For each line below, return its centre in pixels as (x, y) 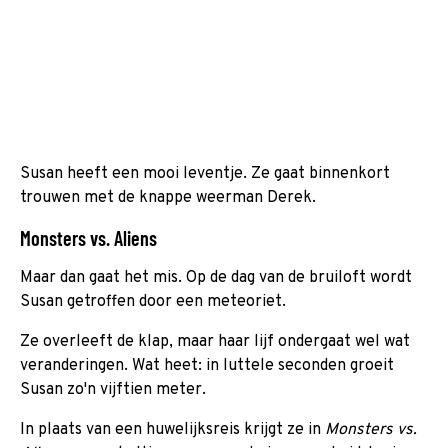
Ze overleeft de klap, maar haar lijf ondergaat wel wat (215, 341)
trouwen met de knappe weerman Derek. (168, 197)
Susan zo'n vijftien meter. (113, 389)
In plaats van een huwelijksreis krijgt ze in (172, 429)
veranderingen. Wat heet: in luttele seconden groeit (207, 365)
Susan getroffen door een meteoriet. (153, 301)
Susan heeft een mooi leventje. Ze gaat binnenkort (205, 173)
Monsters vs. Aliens (88, 237)
